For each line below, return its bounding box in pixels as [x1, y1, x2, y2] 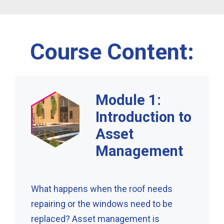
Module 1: [95, 91, 161, 108]
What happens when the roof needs [31, 183, 172, 194]
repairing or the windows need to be [31, 198, 172, 209]
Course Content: [30, 38, 194, 65]
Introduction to [95, 108, 192, 125]
